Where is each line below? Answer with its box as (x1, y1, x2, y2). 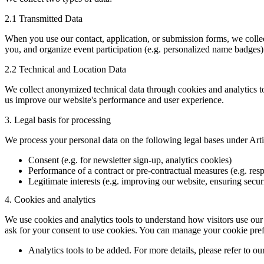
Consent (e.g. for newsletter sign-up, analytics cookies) (28, 155, 232, 166)
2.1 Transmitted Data (5, 14, 82, 24)
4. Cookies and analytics (5, 194, 95, 205)
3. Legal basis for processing (5, 115, 111, 126)
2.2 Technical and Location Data (5, 64, 126, 75)
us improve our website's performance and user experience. (5, 95, 224, 105)
